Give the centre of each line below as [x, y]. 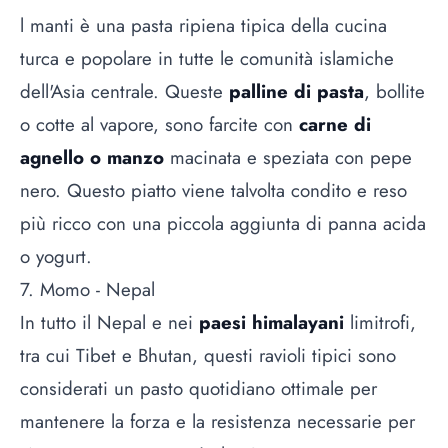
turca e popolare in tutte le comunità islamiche [207, 58]
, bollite [394, 91]
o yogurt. [56, 256]
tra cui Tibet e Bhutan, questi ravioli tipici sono [208, 355]
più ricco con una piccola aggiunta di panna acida [223, 223]
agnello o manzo [92, 157]
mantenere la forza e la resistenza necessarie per [217, 421]
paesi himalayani [271, 322]
